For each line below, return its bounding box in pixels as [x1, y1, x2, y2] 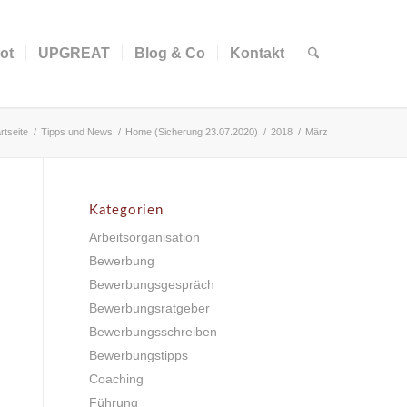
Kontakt [229, 45, 284, 61]
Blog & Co [134, 45, 205, 61]
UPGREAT [37, 45, 110, 61]
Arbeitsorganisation [88, 230, 200, 244]
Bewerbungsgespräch [88, 277, 214, 292]
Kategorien [88, 203, 164, 217]
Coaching [88, 372, 144, 386]
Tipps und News [41, 126, 114, 137]
